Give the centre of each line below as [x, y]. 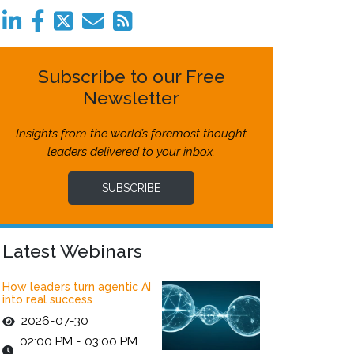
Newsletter [131, 98]
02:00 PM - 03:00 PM [79, 341]
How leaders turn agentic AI [77, 287]
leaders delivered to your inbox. [131, 152]
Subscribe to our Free [131, 76]
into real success [47, 299]
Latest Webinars [72, 251]
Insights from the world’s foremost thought [131, 134]
